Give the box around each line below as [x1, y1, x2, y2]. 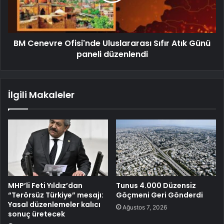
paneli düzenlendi [76, 48, 148, 60]
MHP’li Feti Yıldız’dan [8, 180, 82, 190]
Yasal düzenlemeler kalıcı [8, 199, 100, 209]
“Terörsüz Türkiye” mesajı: [8, 189, 103, 200]
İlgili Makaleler [8, 88, 74, 101]
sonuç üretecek [8, 208, 65, 219]
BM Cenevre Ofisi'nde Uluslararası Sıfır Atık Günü [13, 37, 210, 49]
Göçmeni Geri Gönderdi [116, 189, 203, 200]
